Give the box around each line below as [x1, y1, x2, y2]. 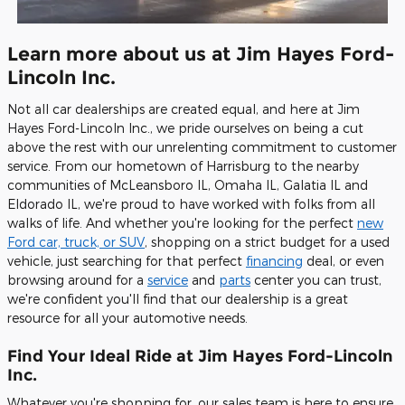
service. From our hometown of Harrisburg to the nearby [7, 157, 359, 174]
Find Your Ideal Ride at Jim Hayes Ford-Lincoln [7, 345, 398, 365]
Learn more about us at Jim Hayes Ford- [7, 42, 394, 65]
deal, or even [303, 252, 384, 268]
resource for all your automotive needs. [7, 309, 248, 325]
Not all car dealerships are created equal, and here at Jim [7, 100, 360, 117]
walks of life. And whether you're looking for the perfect [7, 214, 357, 231]
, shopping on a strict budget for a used [145, 233, 390, 250]
